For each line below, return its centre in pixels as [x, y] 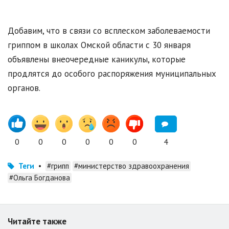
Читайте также [37, 222]
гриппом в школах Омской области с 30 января [99, 45]
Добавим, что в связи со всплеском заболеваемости [109, 31]
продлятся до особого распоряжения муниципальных [112, 74]
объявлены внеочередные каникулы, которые [97, 60]
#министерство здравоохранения [132, 166]
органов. [24, 88]
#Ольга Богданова [40, 178]
